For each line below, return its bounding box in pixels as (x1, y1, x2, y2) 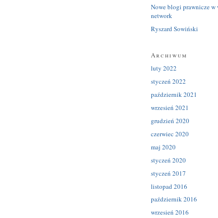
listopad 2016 (151, 182, 187, 191)
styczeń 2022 (151, 76, 186, 86)
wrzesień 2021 (151, 103, 189, 112)
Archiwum (151, 50, 187, 59)
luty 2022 (151, 63, 177, 73)
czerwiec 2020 (151, 129, 189, 138)
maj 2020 (151, 142, 176, 151)
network (151, 11, 172, 20)
